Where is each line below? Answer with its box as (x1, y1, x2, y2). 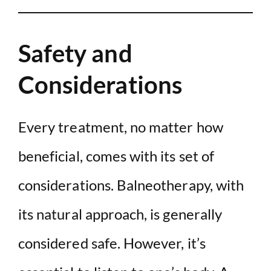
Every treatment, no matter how (18, 117, 223, 135)
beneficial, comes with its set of (18, 146, 214, 165)
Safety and (18, 38, 132, 68)
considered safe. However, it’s (18, 233, 206, 252)
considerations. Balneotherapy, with (18, 175, 244, 194)
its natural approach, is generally (18, 204, 223, 223)
